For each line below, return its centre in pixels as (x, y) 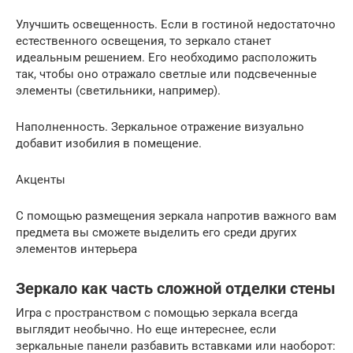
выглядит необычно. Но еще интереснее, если (146, 329)
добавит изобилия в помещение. (109, 143)
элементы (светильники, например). (118, 90)
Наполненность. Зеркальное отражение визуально (160, 126)
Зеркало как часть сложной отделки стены (176, 289)
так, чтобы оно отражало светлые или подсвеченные (166, 74)
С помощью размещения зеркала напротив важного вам (176, 216)
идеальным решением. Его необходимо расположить (166, 57)
